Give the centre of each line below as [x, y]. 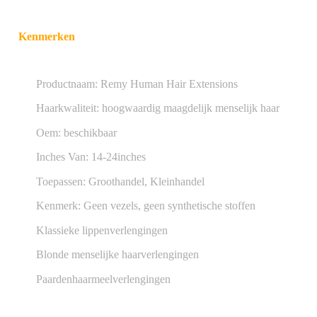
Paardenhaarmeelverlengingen [103, 279]
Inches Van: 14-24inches [91, 157]
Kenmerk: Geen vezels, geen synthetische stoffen [146, 206]
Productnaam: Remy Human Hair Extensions [137, 83]
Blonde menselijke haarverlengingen [117, 254]
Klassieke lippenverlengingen [102, 230]
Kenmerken [47, 36]
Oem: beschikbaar [76, 132]
